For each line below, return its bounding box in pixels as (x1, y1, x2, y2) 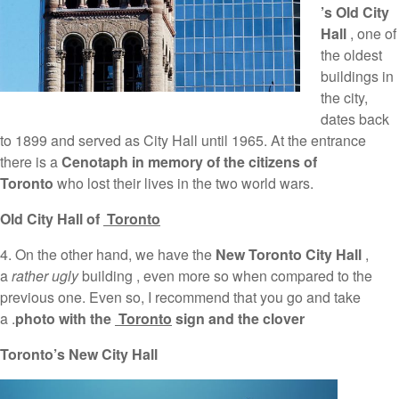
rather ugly (12, 265, 78, 287)
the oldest (320, 45, 382, 66)
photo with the (15, 308, 115, 330)
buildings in (320, 66, 394, 87)
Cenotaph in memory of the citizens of (61, 151, 317, 173)
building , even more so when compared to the (78, 265, 372, 287)
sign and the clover (172, 308, 305, 330)
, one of (346, 23, 396, 45)
